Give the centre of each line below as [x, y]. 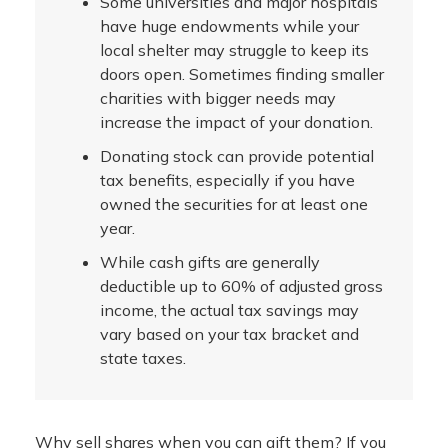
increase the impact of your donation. [236, 121]
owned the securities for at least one [234, 203]
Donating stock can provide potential [237, 155]
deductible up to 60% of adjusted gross [241, 285]
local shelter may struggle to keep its [234, 49]
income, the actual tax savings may [229, 309]
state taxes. [143, 357]
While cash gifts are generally [210, 261]
